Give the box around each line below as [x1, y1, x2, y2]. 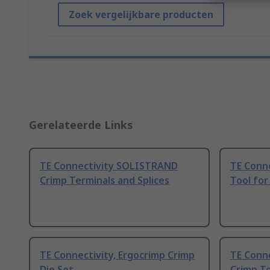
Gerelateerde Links [29, 118, 133, 133]
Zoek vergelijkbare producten [69, 8, 213, 22]
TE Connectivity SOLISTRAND [40, 159, 178, 173]
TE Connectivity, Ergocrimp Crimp [40, 248, 195, 262]
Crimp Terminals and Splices [40, 174, 169, 187]
